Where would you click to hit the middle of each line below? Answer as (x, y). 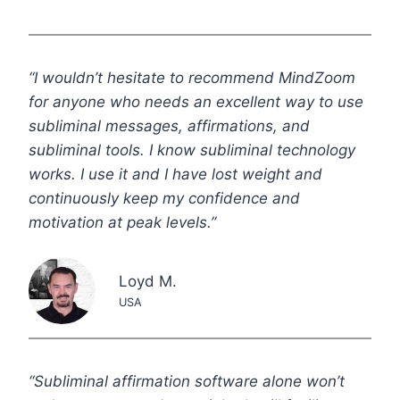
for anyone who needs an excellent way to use (196, 101)
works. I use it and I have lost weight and (175, 174)
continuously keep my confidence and (164, 198)
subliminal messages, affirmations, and (169, 125)
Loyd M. (147, 282)
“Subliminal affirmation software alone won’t (187, 381)
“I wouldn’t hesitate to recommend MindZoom (192, 77)
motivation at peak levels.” (122, 222)
